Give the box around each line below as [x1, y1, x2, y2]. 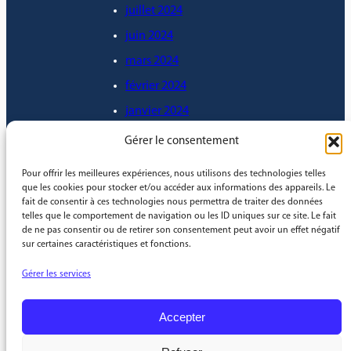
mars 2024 [125, 54, 179, 67]
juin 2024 [125, 29, 173, 42]
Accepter [158, 309, 205, 324]
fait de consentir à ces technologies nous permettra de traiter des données [22, 197, 323, 207]
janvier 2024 [125, 104, 189, 118]
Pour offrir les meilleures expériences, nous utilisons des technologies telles [22, 169, 326, 179]
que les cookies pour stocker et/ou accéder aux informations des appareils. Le [22, 183, 335, 193]
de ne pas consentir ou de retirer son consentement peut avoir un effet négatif [22, 226, 340, 235]
